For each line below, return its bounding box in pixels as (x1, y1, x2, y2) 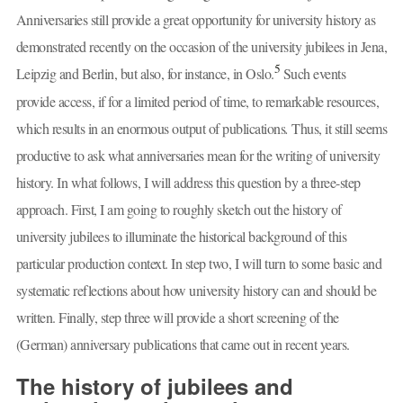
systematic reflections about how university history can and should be (15, 281, 376, 300)
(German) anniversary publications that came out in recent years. (15, 335, 350, 354)
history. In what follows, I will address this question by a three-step (15, 173, 361, 193)
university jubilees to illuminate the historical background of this (15, 227, 346, 246)
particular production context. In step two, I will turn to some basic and (15, 254, 381, 273)
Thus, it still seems (288, 119, 387, 139)
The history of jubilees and (15, 370, 293, 401)
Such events (280, 64, 345, 84)
